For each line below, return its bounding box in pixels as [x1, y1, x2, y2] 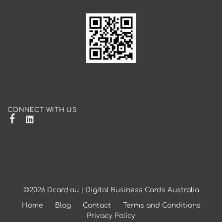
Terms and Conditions [122, 201, 201, 209]
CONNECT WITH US [7, 106, 77, 113]
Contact [82, 201, 111, 209]
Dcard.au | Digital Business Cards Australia [47, 186, 199, 194]
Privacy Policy [87, 212, 135, 220]
